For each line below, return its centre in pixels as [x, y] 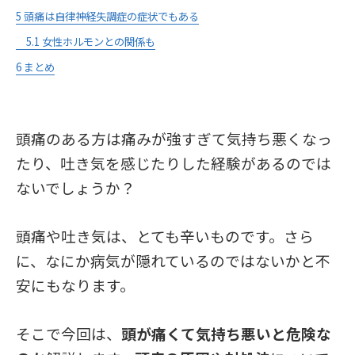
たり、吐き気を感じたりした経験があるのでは [174, 162]
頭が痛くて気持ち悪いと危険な [226, 333]
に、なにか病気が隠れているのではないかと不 [173, 260]
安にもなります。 [75, 284]
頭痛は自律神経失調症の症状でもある [111, 16]
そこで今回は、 [69, 333]
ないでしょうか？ [76, 187]
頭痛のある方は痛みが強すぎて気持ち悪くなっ [174, 138]
